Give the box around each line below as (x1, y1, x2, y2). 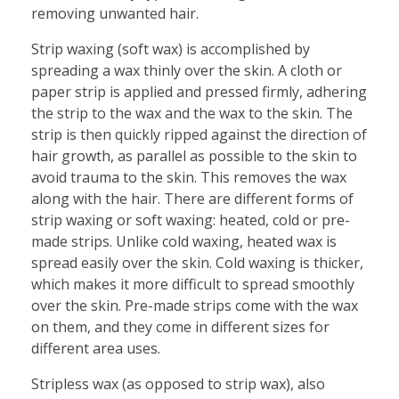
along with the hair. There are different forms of (31, 188, 354, 208)
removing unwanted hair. (31, 3, 199, 23)
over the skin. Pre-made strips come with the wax (31, 295, 358, 315)
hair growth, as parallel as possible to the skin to (31, 145, 357, 166)
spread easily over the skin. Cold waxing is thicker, (31, 252, 363, 273)
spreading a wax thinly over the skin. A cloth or (31, 60, 342, 80)
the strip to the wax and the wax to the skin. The (31, 102, 353, 123)
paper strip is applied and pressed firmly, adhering (31, 81, 367, 102)
